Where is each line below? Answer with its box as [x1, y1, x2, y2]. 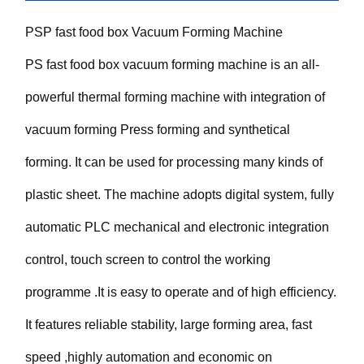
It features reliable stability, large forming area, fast [25, 317, 313, 331]
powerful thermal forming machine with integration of [25, 89, 326, 104]
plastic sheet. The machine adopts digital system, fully [25, 187, 335, 201]
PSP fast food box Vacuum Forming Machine [25, 24, 284, 39]
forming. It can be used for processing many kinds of [25, 154, 323, 169]
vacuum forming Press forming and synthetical [25, 122, 291, 136]
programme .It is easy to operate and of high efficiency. [25, 284, 337, 299]
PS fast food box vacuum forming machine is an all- [25, 57, 320, 71]
